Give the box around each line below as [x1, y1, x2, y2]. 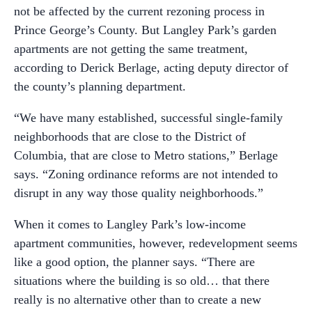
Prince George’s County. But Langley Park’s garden [14, 22, 276, 37]
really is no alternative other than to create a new [14, 292, 261, 306]
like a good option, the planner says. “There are [14, 254, 255, 269]
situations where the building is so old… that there [14, 273, 270, 288]
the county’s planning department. [14, 79, 186, 93]
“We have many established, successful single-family [14, 110, 283, 125]
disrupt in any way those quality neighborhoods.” [14, 185, 263, 200]
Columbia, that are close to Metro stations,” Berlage [14, 148, 278, 162]
